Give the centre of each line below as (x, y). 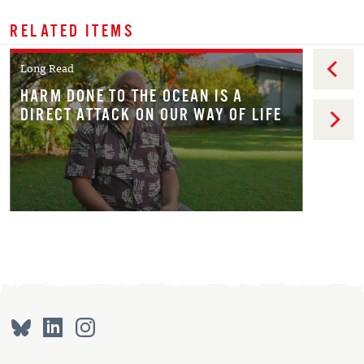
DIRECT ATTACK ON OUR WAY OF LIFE (151, 114)
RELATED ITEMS (72, 30)
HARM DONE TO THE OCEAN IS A (132, 95)
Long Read (47, 67)
